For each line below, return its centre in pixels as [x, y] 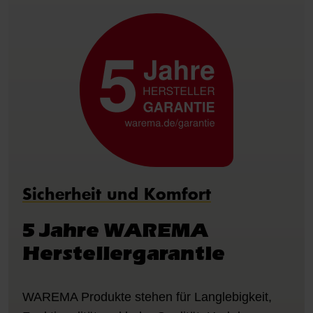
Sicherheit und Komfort [117, 194]
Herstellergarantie [124, 253]
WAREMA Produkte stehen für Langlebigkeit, [147, 297]
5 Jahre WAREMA [115, 230]
